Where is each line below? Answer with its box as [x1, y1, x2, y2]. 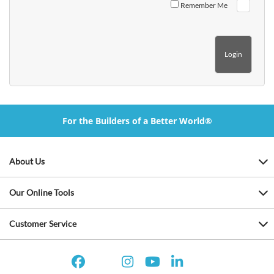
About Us [9, 155, 45, 166]
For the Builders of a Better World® [62, 114, 212, 127]
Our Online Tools [9, 187, 74, 198]
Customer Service [9, 218, 76, 229]
